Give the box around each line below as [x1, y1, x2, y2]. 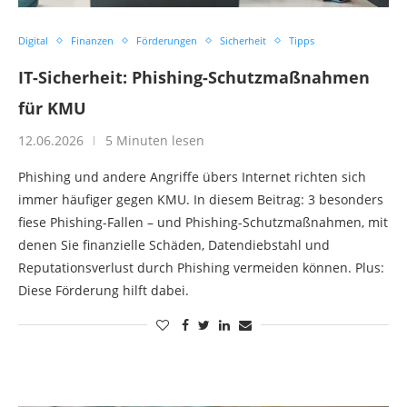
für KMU [18, 97, 86, 119]
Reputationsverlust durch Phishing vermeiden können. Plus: [18, 259, 384, 276]
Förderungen [136, 34, 197, 47]
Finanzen [71, 34, 114, 47]
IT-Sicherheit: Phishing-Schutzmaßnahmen [18, 66, 370, 88]
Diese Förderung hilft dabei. [18, 282, 189, 299]
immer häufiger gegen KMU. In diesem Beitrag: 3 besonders [18, 191, 383, 208]
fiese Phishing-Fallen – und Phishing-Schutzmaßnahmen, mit [18, 213, 388, 231]
